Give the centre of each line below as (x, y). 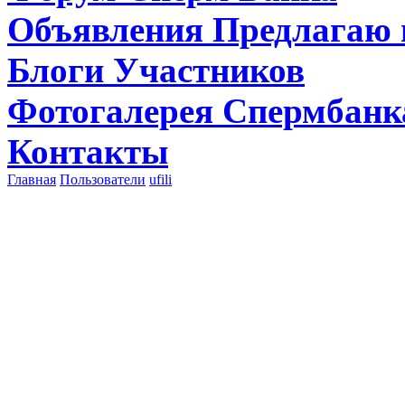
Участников (209, 70)
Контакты (88, 151)
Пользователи (103, 179)
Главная (32, 179)
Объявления (110, 29)
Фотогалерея (115, 111)
